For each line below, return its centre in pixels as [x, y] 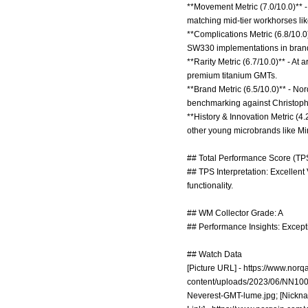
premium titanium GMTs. [232, 76]
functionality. [210, 186]
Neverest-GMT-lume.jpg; [232, 296]
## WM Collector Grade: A [235, 213]
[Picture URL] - [215, 268]
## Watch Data [214, 254]
